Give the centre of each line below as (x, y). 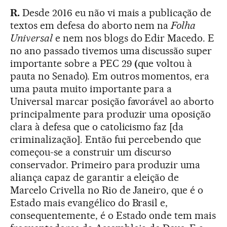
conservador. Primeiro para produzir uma (105, 164)
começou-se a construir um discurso (91, 152)
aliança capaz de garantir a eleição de (95, 177)
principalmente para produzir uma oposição (111, 114)
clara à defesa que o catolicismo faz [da (97, 126)
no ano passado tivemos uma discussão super (111, 50)
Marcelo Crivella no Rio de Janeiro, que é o (107, 190)
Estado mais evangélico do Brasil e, (89, 202)
